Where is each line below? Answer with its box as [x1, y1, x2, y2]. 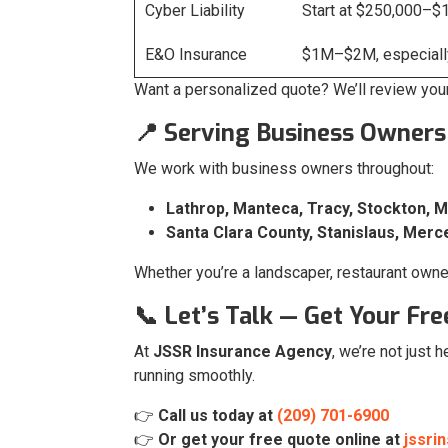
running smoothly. [134, 366, 255, 386]
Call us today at [158, 406, 277, 426]
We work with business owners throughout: [134, 159, 434, 179]
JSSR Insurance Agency [153, 342, 332, 362]
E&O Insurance [145, 45, 247, 65]
